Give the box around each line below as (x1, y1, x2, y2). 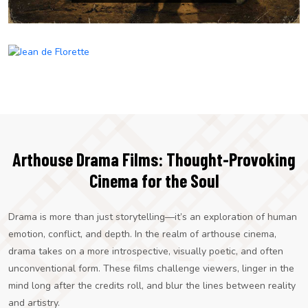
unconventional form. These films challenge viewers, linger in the (8, 261, 294, 275)
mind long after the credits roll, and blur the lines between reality (8, 278, 296, 292)
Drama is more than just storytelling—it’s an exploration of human (8, 210, 297, 223)
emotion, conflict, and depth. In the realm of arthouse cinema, (8, 227, 276, 241)
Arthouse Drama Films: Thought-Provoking (12, 148, 296, 170)
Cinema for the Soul (89, 169, 219, 191)
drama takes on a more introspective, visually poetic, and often (8, 244, 283, 258)
